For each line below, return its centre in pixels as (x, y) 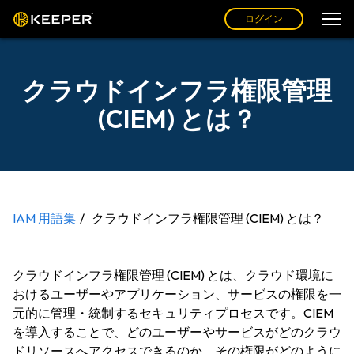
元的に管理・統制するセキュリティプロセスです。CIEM (173, 313)
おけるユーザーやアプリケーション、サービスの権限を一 (177, 294)
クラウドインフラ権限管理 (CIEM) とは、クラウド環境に (173, 275)
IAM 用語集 (44, 218)
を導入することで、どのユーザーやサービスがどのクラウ (177, 332)
